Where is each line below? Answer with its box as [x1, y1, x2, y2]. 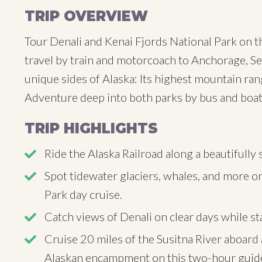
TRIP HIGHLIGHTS [25, 120, 158, 137]
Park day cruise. [44, 187, 122, 201]
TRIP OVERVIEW [25, 8, 148, 25]
